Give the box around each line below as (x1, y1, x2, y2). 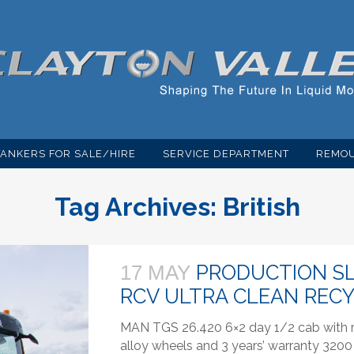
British (222, 192, 300, 221)
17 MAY (120, 262, 191, 284)
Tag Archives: (54, 192, 223, 221)
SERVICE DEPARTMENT (162, 148, 289, 160)
